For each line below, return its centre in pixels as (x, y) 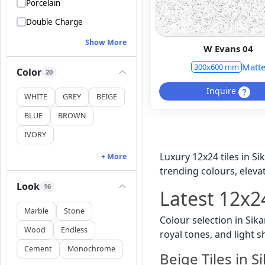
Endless (74, 230)
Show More (106, 43)
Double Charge (54, 22)
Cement (38, 249)
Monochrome (91, 249)
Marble (36, 211)
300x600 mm (216, 67)
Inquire (222, 91)
